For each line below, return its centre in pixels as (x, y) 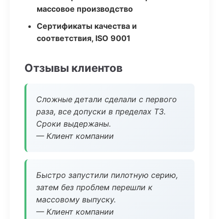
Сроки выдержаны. (74, 124)
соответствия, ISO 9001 (84, 38)
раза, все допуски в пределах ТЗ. (101, 111)
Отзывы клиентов (74, 68)
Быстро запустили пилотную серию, (107, 175)
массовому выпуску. (76, 199)
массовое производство (85, 9)
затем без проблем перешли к (94, 187)
